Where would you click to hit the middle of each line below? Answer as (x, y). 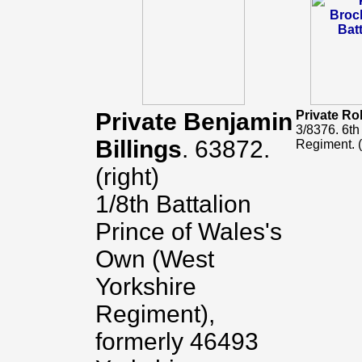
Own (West (154, 259)
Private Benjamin (194, 122)
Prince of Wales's (188, 232)
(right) (127, 177)
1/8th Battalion (173, 204)
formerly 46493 (177, 341)
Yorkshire (145, 286)
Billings (138, 149)
